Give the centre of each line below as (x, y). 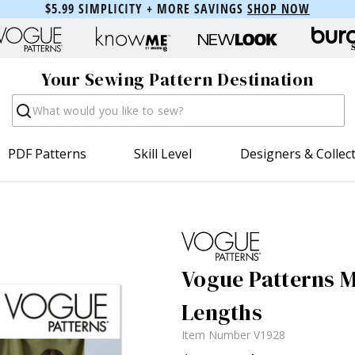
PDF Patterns (48, 153)
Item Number (218, 334)
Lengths (222, 312)
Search (32, 102)
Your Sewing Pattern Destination (177, 80)
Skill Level (163, 153)
